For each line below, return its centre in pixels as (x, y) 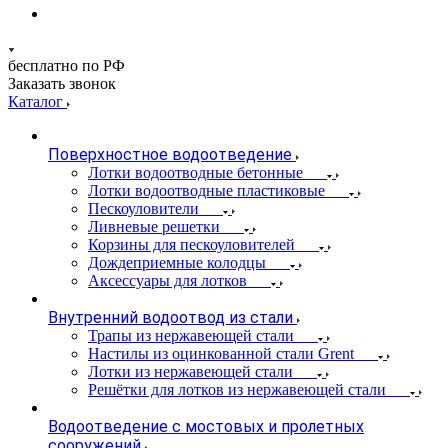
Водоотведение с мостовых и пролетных (206, 426)
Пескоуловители (143, 208)
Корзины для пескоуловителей (191, 244)
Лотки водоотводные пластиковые (206, 190)
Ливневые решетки (154, 226)
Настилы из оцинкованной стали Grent (221, 353)
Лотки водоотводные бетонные (195, 172)
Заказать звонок (62, 83)
